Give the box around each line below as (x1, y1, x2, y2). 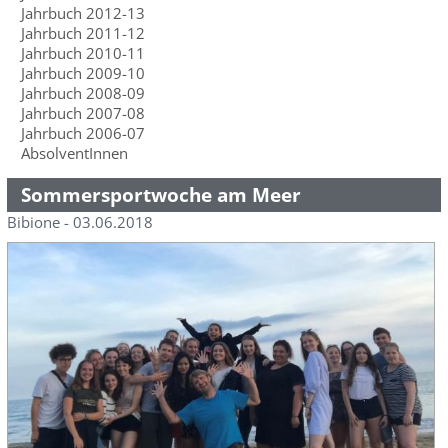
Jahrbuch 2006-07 (20, 123, 145, 143)
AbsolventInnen (20, 143, 128, 163)
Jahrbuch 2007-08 (20, 103, 145, 123)
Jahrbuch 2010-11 (20, 43, 145, 63)
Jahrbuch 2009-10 (20, 63, 145, 83)
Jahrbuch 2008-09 (20, 83, 145, 103)
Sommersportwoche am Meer (20, 182, 301, 208)
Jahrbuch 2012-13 (20, 3, 145, 23)
